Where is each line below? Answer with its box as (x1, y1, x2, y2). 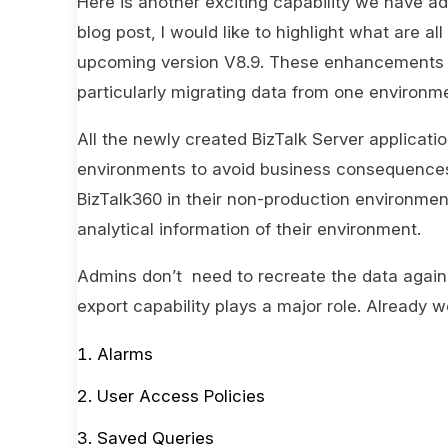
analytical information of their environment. (77, 219, 421, 240)
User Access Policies (97, 386, 265, 407)
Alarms (97, 344, 153, 365)
